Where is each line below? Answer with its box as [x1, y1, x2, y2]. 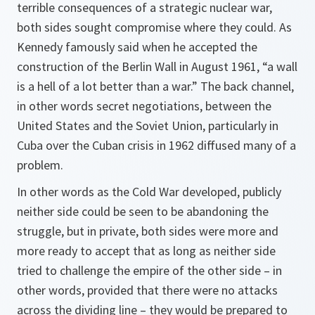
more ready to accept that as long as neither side [17, 243, 276, 259]
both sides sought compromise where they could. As [17, 19, 292, 35]
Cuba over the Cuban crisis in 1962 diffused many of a [17, 137, 296, 153]
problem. [17, 157, 63, 173]
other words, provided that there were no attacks [17, 282, 278, 298]
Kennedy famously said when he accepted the [17, 39, 257, 55]
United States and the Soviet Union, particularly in [17, 117, 278, 134]
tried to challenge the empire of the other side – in [17, 262, 282, 278]
